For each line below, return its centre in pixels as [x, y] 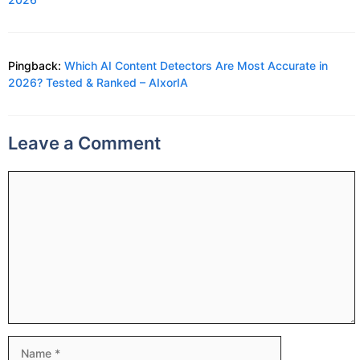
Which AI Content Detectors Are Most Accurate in [196, 65]
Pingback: [36, 65]
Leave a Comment [84, 143]
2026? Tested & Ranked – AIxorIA [98, 82]
